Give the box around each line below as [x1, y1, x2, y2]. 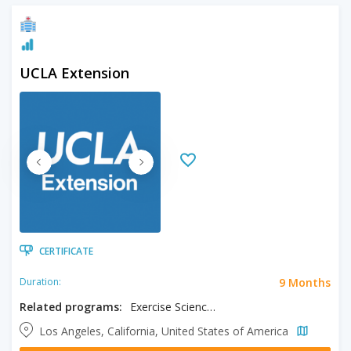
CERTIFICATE [39, 244, 93, 258]
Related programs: [20, 299, 122, 314]
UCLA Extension [20, 63, 129, 82]
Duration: [20, 275, 61, 288]
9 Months [279, 274, 331, 290]
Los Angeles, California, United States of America [39, 323, 291, 338]
